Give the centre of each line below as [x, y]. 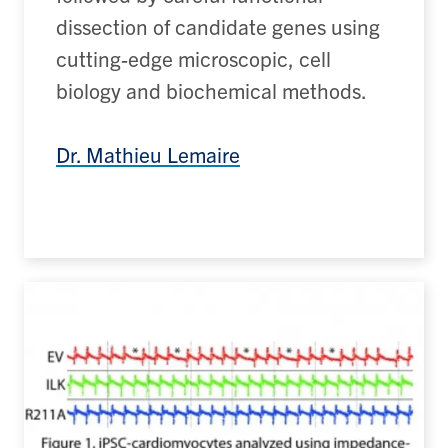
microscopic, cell [252, 57]
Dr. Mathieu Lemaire [148, 153]
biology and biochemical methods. [211, 89]
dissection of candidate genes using [218, 25]
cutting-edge [114, 57]
